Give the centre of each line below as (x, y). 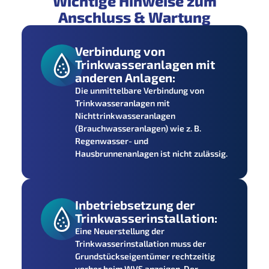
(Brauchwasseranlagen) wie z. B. (138, 128)
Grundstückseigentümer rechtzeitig (145, 256)
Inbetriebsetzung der (135, 204)
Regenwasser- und (112, 141)
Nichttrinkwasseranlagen (125, 115)
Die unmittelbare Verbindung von (140, 90)
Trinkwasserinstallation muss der (141, 243)
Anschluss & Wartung (134, 17)
